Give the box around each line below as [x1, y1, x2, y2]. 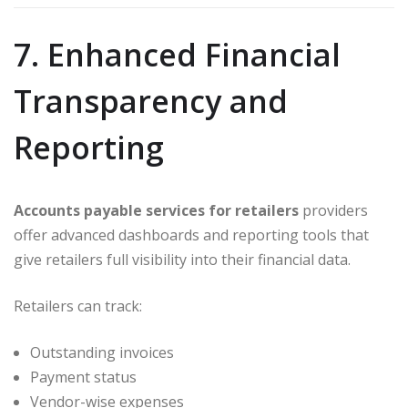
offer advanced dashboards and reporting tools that [14, 224, 369, 245]
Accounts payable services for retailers [14, 199, 299, 220]
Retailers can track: [14, 295, 142, 316]
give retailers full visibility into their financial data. [14, 249, 351, 270]
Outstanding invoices [30, 342, 174, 362]
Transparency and [14, 79, 288, 122]
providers [299, 199, 368, 220]
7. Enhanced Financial [14, 33, 341, 76]
